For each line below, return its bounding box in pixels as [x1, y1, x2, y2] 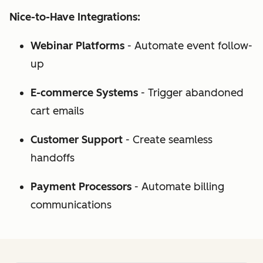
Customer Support [31, 133, 123, 147]
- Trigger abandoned [138, 86, 244, 100]
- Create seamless [123, 133, 213, 147]
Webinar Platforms [31, 39, 124, 53]
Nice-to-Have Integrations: [9, 11, 140, 24]
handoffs [31, 151, 75, 165]
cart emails [31, 104, 84, 118]
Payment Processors [31, 180, 131, 194]
